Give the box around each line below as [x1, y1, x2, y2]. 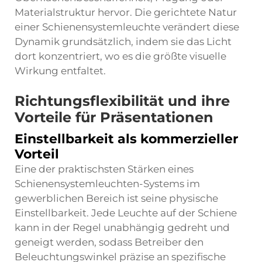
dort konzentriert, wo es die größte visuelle [15, 50, 226, 62]
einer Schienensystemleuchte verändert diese [15, 21, 239, 33]
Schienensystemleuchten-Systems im [15, 178, 200, 189]
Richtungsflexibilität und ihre [15, 92, 230, 109]
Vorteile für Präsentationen [15, 109, 213, 126]
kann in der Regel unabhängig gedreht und [15, 222, 230, 233]
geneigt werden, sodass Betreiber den [15, 236, 204, 248]
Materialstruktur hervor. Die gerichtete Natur [15, 6, 237, 18]
